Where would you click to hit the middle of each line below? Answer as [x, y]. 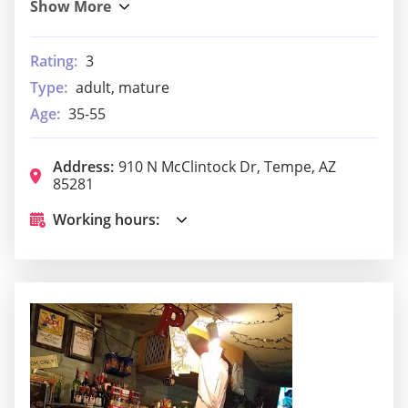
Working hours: [106, 219]
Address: [83, 166]
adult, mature [122, 87]
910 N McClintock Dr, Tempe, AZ [227, 166]
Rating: [54, 61]
